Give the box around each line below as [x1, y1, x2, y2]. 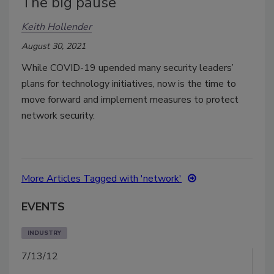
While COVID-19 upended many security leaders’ [21, 61, 234, 75]
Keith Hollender [21, 20, 92, 34]
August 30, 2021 [21, 40, 86, 52]
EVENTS [21, 199, 65, 214]
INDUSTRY [28, 228, 61, 237]
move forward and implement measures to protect [21, 92, 239, 106]
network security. [21, 108, 95, 122]
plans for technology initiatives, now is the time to [21, 76, 236, 91]
